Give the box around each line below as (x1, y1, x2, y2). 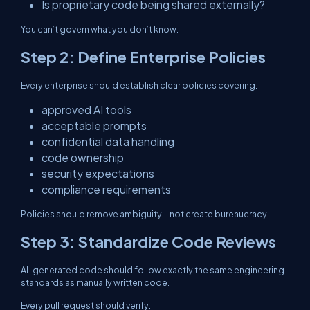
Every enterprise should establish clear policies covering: (21, 80, 257, 91)
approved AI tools (42, 103, 131, 116)
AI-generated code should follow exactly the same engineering (21, 264, 284, 275)
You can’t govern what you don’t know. (21, 24, 179, 35)
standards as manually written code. (21, 277, 170, 288)
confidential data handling (42, 135, 174, 148)
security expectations (42, 167, 154, 180)
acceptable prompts (42, 119, 147, 132)
